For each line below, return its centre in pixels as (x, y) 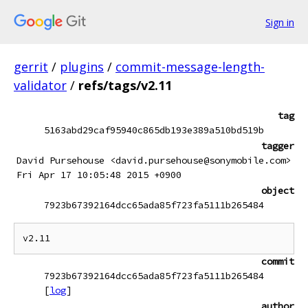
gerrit (31, 67)
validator (40, 85)
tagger (278, 146)
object (278, 190)
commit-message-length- (190, 67)
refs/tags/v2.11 (125, 85)
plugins (82, 67)
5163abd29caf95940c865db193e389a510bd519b (154, 130)
